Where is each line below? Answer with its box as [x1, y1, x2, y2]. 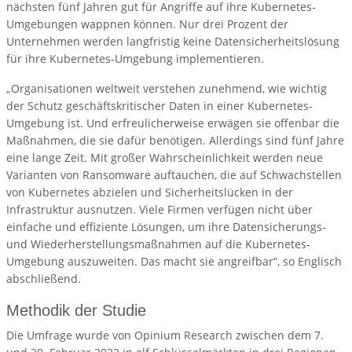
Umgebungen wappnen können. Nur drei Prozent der [6, 16, 288, 32]
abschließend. [6, 271, 81, 287]
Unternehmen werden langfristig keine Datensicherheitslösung [6, 34, 339, 49]
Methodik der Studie [6, 302, 146, 320]
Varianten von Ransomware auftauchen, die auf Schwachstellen [6, 167, 342, 183]
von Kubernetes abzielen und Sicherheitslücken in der [6, 185, 293, 200]
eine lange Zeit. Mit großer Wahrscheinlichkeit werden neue [6, 150, 323, 166]
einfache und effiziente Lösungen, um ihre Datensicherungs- [6, 219, 326, 235]
